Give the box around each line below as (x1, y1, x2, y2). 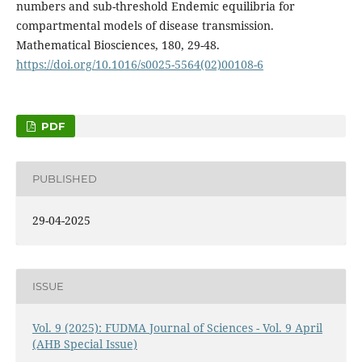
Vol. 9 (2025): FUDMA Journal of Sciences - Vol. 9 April (32, 319, 322, 335)
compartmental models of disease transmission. (15, 17, 274, 33)
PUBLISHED (32, 172, 97, 186)
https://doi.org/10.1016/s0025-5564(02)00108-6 (15, 56, 263, 72)
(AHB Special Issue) (32, 335, 137, 351)
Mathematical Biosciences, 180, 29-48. (15, 36, 220, 53)
